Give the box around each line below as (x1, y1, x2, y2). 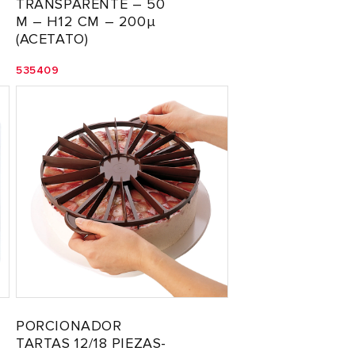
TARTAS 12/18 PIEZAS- (16, 334, 167, 352)
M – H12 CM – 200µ (16, 13, 156, 30)
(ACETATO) (16, 30, 89, 48)
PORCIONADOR (16, 317, 122, 334)
